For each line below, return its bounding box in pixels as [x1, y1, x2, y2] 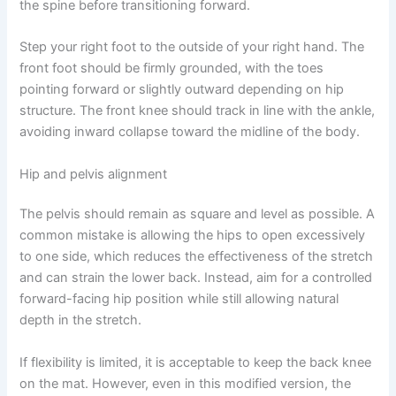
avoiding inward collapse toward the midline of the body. [19, 124, 361, 141]
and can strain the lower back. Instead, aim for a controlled [19, 270, 373, 286]
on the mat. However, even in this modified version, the [19, 375, 352, 392]
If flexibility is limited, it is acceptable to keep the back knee [19, 354, 372, 370]
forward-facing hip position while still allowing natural [19, 291, 339, 308]
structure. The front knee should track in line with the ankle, [19, 103, 376, 119]
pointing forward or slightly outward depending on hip [19, 81, 345, 98]
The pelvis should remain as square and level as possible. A [19, 206, 376, 223]
